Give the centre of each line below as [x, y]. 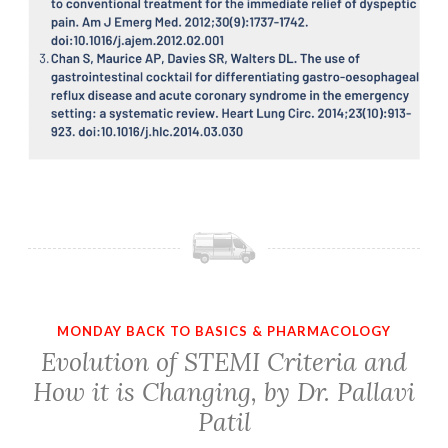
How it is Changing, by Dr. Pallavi [224, 392]
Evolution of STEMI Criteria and [224, 362]
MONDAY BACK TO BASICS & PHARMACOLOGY [224, 330]
